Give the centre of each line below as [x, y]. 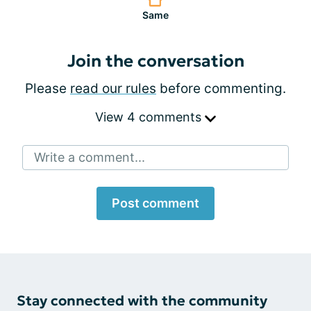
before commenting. [221, 89]
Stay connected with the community [142, 301]
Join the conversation [155, 61]
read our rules [113, 89]
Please [48, 89]
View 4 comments [150, 117]
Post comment [155, 203]
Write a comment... [90, 157]
